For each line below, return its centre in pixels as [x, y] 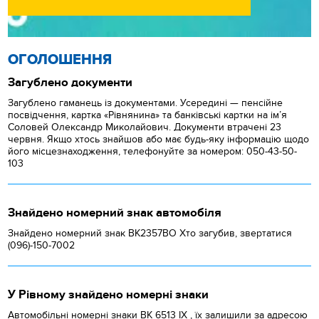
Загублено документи [70, 83]
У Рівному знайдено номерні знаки [109, 295]
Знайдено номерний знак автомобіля [115, 213]
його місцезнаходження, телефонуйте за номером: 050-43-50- [153, 152]
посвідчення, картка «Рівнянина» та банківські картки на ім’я [148, 115]
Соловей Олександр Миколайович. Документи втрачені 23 [145, 127]
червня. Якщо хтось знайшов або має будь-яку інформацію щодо [159, 140]
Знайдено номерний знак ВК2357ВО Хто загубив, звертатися [150, 234]
